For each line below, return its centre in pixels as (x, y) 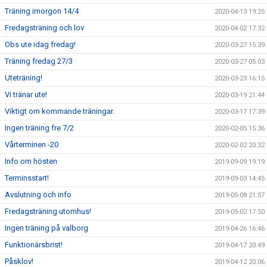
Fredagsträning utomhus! (48, 211)
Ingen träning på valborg (46, 228)
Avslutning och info (38, 195)
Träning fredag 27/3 (39, 61)
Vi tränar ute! (26, 94)
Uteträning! (24, 78)
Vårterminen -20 (32, 145)
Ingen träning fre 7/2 (39, 128)
